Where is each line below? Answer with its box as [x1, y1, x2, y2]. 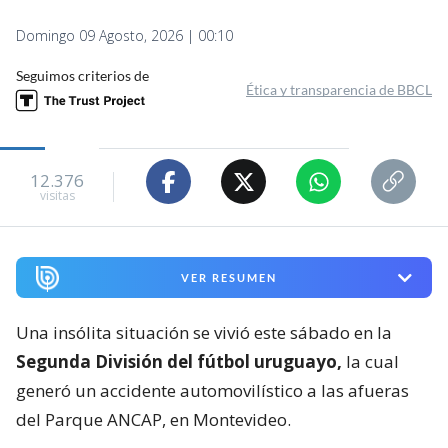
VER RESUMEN [180, 271, 277, 285]
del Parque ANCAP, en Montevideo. [16, 408, 291, 432]
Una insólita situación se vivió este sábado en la [16, 321, 392, 345]
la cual [342, 350, 399, 374]
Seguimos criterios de [16, 67, 149, 85]
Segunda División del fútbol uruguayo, [16, 350, 342, 374]
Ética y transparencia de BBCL [246, 81, 432, 99]
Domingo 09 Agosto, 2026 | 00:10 [16, 26, 233, 46]
